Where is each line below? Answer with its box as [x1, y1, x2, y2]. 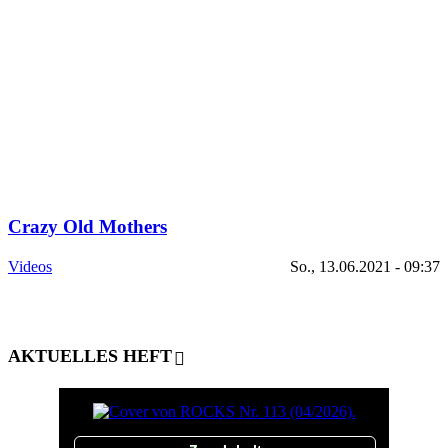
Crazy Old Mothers [8, 215, 167, 237]
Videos [8, 258, 52, 276]
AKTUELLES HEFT [8, 345, 172, 366]
